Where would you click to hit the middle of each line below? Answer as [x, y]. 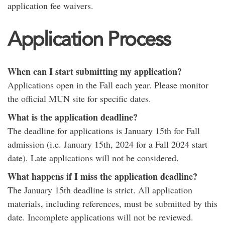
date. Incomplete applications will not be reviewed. [100, 217]
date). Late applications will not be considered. [93, 158]
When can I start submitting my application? [95, 71]
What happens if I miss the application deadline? [102, 176]
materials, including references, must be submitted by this [113, 203]
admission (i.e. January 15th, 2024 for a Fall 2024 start [107, 144]
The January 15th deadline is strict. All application [100, 190]
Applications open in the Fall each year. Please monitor [108, 85]
